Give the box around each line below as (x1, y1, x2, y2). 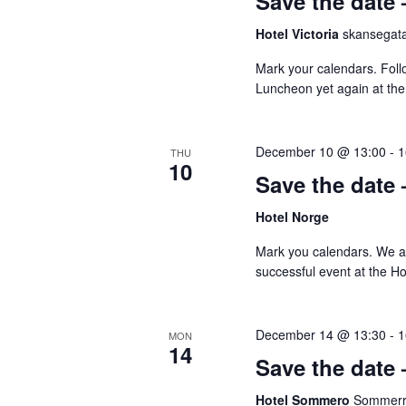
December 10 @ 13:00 (256, 141, 387, 160)
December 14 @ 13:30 (256, 324, 387, 343)
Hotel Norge (256, 207, 330, 226)
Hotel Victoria (256, 24, 343, 43)
